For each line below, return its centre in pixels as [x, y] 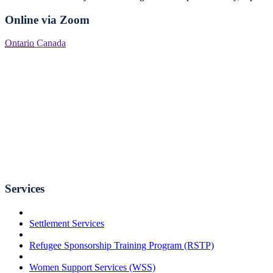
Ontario [19, 43]
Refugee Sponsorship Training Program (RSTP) [122, 245]
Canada [51, 43]
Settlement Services [67, 223]
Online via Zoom [47, 19]
